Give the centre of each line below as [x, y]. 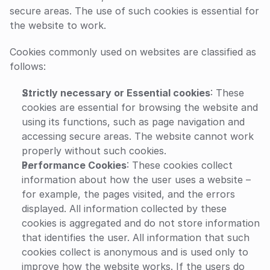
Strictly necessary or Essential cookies [116, 93]
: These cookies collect [180, 165]
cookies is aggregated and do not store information [141, 223]
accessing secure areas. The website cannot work [138, 136]
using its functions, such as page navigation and [133, 122]
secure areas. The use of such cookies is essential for [134, 11]
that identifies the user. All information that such [136, 237]
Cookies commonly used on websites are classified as [133, 52]
